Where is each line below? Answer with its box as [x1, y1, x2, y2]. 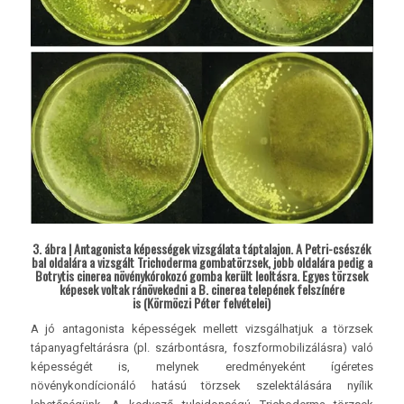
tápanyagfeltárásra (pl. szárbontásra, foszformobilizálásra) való [30, 340, 374, 354]
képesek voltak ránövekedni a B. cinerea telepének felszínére [59, 279, 344, 298]
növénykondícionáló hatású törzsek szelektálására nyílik [30, 378, 374, 392]
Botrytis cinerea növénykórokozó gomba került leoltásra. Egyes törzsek [35, 265, 369, 285]
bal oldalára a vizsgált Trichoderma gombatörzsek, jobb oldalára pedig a [31, 252, 372, 271]
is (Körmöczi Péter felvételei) [133, 292, 271, 312]
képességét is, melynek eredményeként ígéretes [30, 359, 374, 373]
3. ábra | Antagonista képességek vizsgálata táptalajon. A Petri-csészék [32, 238, 372, 258]
